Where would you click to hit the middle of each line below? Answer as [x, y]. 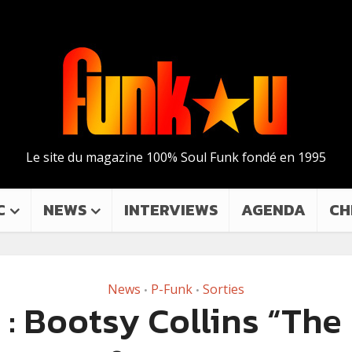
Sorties [224, 289]
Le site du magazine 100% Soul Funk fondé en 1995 [176, 157]
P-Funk [172, 289]
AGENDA [273, 210]
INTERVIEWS [171, 210]
